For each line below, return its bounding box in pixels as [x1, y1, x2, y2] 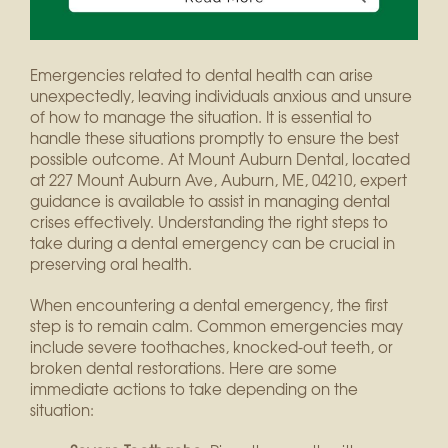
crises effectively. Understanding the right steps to [30, 211, 388, 234]
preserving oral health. [30, 253, 192, 276]
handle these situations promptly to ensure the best [30, 127, 399, 150]
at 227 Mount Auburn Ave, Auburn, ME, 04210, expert [30, 169, 407, 192]
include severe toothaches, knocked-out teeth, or [30, 336, 393, 359]
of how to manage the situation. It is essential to [30, 106, 372, 129]
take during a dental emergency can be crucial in [30, 232, 395, 255]
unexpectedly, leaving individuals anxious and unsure [30, 85, 412, 108]
